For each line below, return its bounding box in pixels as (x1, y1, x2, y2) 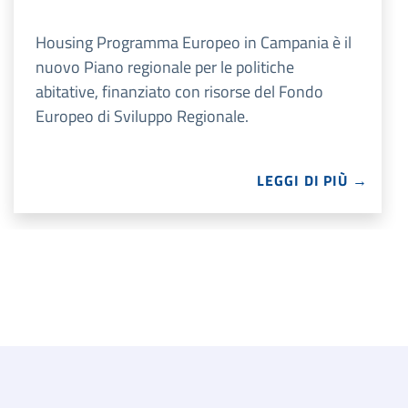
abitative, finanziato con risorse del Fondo (36, 79, 323, 105)
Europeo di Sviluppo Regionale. (36, 104, 249, 129)
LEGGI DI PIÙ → (257, 169, 368, 192)
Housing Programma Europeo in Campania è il (36, 30, 352, 56)
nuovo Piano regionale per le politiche (36, 55, 294, 80)
